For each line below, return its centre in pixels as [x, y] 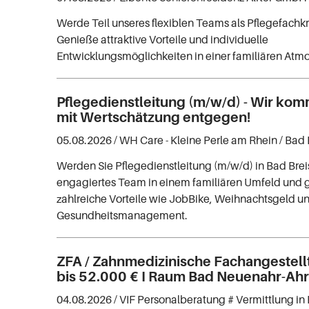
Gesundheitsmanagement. [122, 215]
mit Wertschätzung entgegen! [154, 117]
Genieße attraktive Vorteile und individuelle [163, 39]
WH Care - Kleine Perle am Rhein [199, 140]
